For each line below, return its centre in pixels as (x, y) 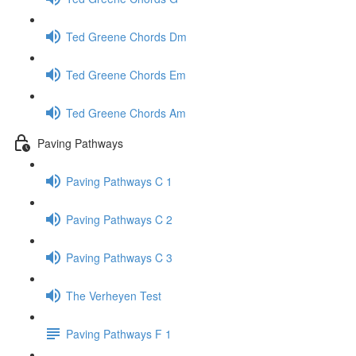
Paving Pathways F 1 (119, 333)
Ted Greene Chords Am (126, 112)
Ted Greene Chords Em (126, 74)
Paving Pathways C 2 (119, 219)
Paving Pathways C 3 (119, 257)
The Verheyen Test (114, 295)
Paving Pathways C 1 (119, 181)
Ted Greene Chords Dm (126, 36)
